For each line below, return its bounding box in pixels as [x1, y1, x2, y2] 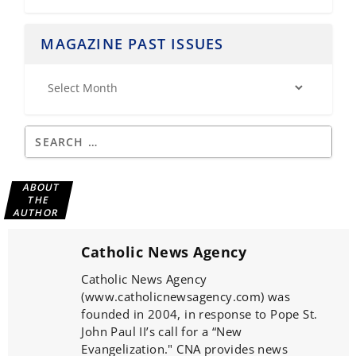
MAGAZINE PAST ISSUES [41, 34, 224, 54]
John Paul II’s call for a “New [81, 323, 242, 340]
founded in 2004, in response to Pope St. [81, 306, 318, 323]
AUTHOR [11, 206, 60, 220]
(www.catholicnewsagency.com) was [81, 288, 291, 305]
